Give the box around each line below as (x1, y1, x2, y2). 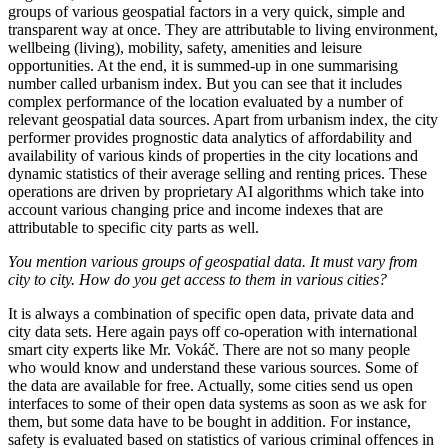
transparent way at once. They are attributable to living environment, (8, 20, 438, 38)
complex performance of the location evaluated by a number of (8, 92, 403, 110)
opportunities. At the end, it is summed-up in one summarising (8, 56, 398, 74)
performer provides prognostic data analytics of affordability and (8, 128, 412, 146)
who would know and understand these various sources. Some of (8, 358, 418, 376)
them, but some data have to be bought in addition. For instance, (8, 412, 411, 430)
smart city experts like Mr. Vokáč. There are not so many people (8, 340, 410, 358)
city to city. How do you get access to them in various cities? (8, 270, 387, 288)
